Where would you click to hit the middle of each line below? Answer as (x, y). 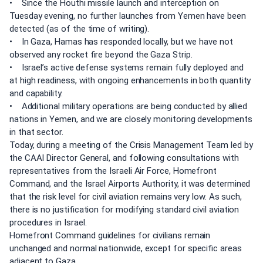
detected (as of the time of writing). (80, 28)
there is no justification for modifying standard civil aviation (124, 209)
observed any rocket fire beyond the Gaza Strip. (101, 54)
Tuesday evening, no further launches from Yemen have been (128, 16)
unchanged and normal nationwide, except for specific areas (126, 248)
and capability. (36, 93)
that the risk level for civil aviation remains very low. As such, (126, 196)
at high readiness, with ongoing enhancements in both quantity (130, 80)
